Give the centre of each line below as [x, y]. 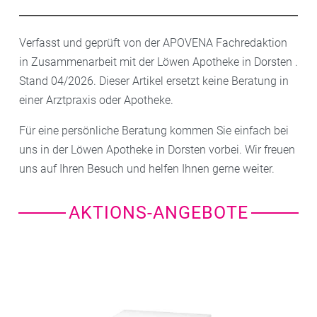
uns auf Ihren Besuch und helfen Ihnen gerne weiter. [147, 168]
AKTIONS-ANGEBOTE [158, 212]
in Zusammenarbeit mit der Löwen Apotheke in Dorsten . [158, 62]
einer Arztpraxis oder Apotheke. [96, 100]
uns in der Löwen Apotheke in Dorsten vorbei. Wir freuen [157, 149]
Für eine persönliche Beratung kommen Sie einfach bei [154, 130]
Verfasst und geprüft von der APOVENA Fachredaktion [153, 42]
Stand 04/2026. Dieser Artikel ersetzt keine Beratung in [154, 81]
